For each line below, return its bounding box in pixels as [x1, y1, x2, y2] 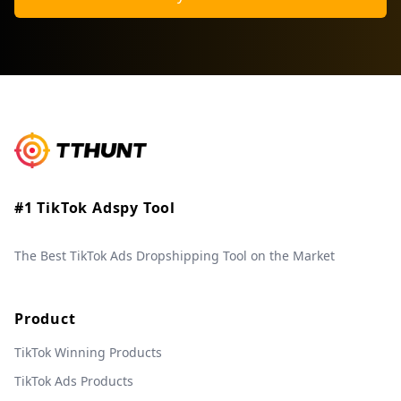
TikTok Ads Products [14, 372, 133, 389]
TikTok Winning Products [14, 344, 162, 361]
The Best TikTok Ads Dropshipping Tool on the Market [14, 247, 335, 264]
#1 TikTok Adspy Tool [14, 198, 175, 218]
